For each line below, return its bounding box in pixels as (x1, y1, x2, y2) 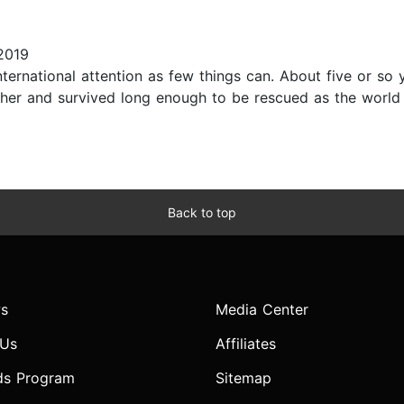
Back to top (168, 205, 236, 221)
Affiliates (216, 335, 276, 353)
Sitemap (216, 369, 271, 388)
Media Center (216, 300, 308, 319)
